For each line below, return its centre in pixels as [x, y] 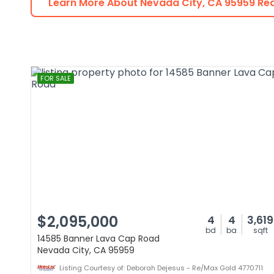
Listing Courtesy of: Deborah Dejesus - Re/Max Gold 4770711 [161, 268]
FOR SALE [56, 78]
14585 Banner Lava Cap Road [98, 239]
